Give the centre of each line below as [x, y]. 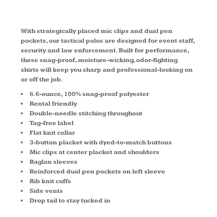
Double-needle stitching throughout [86, 113]
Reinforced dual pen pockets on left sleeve [97, 171]
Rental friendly [53, 104]
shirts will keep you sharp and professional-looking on [107, 70]
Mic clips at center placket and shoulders [94, 152]
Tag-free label [52, 123]
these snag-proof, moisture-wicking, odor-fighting [99, 60]
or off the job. [42, 79]
